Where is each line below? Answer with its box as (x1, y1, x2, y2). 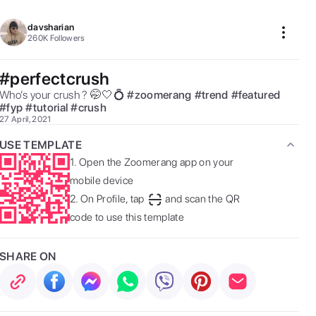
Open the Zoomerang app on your (78, 156, 234, 169)
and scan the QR (165, 193, 241, 205)
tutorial (32, 101, 68, 114)
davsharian (28, 22, 75, 32)
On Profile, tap (80, 193, 145, 205)
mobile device (70, 174, 134, 187)
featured (238, 88, 281, 102)
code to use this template (70, 211, 185, 224)
